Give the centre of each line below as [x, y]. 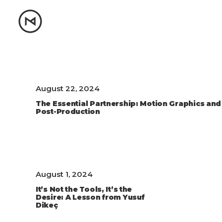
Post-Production [68, 111]
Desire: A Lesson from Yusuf [90, 197]
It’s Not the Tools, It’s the [84, 189]
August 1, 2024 [64, 174]
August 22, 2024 [68, 88]
